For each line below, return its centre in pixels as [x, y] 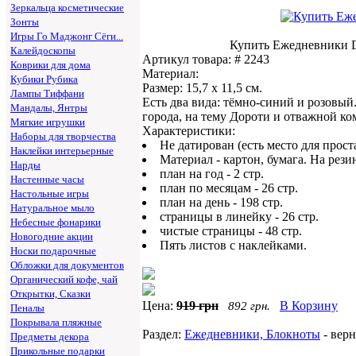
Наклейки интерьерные [62, 151]
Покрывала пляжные [56, 323]
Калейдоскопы [43, 51]
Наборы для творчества [63, 137]
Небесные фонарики [56, 222]
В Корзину [309, 306]
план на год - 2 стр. [212, 174]
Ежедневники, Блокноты [252, 334]
